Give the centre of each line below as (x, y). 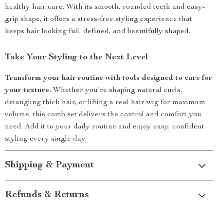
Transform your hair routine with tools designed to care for (109, 78)
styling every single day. (46, 139)
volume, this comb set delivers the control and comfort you (103, 115)
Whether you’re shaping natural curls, (117, 91)
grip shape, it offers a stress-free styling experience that (99, 19)
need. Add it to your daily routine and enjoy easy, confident (105, 127)
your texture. (28, 91)
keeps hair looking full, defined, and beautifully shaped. (98, 32)
